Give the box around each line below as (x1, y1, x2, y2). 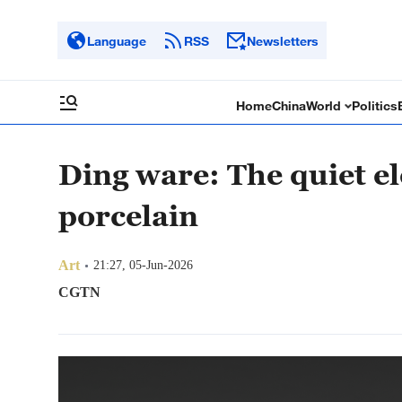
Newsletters (247, 32, 319, 48)
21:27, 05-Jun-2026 (93, 258, 193, 272)
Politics (352, 98, 398, 113)
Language (87, 32, 146, 48)
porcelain (58, 198, 198, 232)
